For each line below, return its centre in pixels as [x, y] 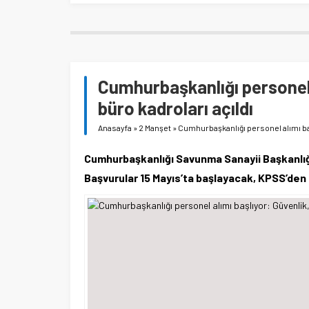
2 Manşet [155, 128]
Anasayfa [115, 128]
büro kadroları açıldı [176, 108]
